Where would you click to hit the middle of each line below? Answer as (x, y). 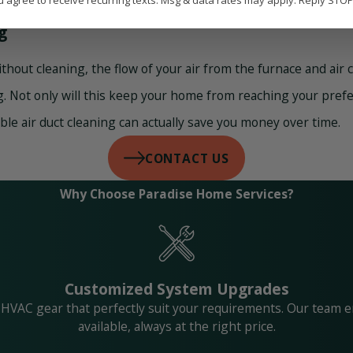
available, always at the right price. (176, 326)
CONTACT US (187, 159)
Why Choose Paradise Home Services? (176, 194)
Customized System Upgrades (176, 288)
